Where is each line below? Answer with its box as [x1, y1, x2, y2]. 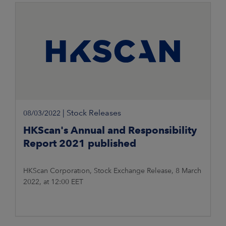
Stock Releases [67, 108, 121, 118]
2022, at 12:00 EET [23, 178, 83, 186]
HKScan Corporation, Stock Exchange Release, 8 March [23, 166, 201, 175]
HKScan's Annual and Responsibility [23, 124, 197, 137]
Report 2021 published [23, 137, 136, 150]
